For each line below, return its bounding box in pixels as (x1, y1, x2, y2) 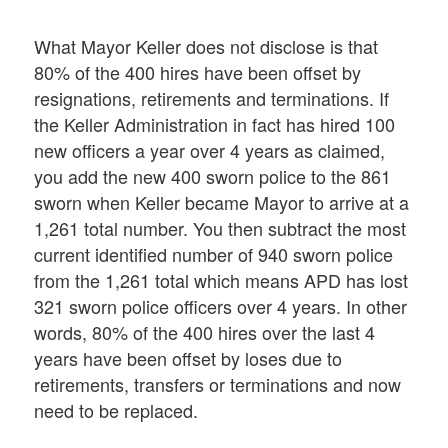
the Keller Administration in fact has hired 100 (34, 111, 396, 138)
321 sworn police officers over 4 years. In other (34, 293, 408, 320)
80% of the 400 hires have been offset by (34, 59, 362, 86)
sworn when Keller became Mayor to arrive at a (34, 189, 410, 216)
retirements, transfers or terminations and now (34, 371, 402, 398)
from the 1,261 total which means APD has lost (34, 267, 409, 294)
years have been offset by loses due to (34, 345, 343, 372)
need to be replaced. (34, 397, 199, 424)
